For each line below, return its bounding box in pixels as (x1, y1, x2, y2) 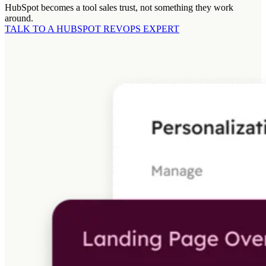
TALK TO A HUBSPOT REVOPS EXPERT (5, 24, 179, 34)
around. (5, 13, 33, 24)
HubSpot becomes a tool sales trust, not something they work (5, 2, 233, 13)
